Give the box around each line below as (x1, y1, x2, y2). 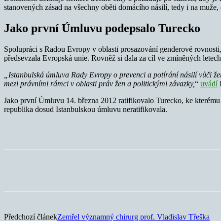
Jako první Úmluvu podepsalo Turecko (4, 22, 200, 35)
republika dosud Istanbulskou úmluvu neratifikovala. (4, 105, 167, 114)
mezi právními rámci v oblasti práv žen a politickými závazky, (4, 79, 195, 88)
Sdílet (41, 167, 57, 175)
